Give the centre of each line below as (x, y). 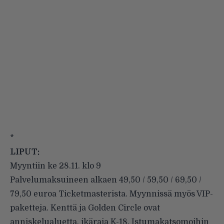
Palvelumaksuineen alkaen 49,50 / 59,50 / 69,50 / (106, 180)
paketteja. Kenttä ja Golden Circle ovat (85, 208)
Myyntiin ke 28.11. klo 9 (55, 166)
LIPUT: (25, 152)
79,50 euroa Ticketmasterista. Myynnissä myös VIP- (111, 194)
